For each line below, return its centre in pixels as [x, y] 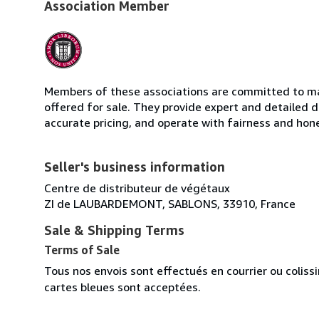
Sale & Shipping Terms [114, 230]
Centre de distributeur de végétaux [137, 188]
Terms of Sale [82, 250]
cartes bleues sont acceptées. [122, 287]
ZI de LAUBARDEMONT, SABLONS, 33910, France [170, 203]
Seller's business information [135, 166]
